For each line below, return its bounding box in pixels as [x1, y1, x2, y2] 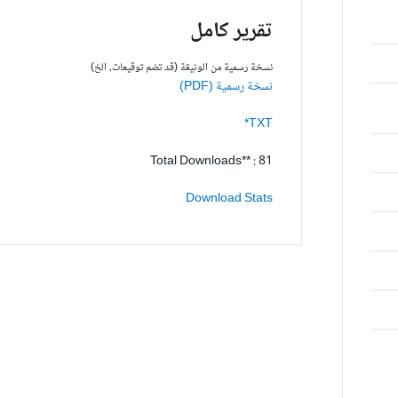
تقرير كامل [190, 13, 274, 50]
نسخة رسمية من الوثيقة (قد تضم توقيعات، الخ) [91, 59, 274, 77]
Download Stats [186, 188, 274, 210]
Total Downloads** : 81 [150, 151, 274, 172]
